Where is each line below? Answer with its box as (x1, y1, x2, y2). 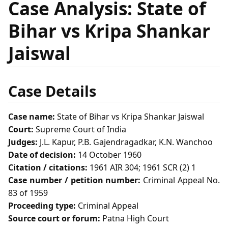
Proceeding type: (8, 200, 76, 212)
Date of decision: (8, 149, 76, 161)
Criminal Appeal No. (140, 175, 220, 186)
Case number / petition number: (8, 175, 141, 186)
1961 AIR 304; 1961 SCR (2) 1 (88, 162, 196, 174)
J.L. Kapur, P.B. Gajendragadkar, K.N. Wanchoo (38, 136, 213, 148)
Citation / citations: (8, 162, 88, 174)
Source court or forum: (8, 213, 100, 224)
